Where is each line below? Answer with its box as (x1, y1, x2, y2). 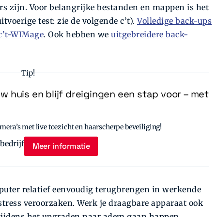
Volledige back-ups (137, 16, 212, 26)
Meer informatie (32, 141, 90, 152)
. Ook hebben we (44, 30, 111, 40)
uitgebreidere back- (111, 30, 188, 40)
